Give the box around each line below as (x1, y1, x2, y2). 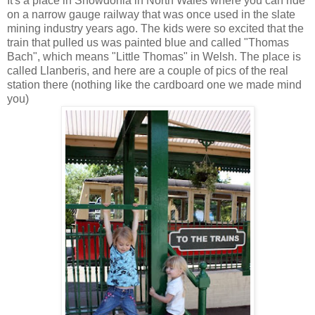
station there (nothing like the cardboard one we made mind (7, 79, 302, 91)
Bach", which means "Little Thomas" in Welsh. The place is (7, 51, 301, 63)
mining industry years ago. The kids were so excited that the (7, 22, 304, 35)
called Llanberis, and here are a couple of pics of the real (7, 65, 288, 77)
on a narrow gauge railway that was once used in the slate (7, 8, 295, 21)
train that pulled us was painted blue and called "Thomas (7, 37, 289, 49)
